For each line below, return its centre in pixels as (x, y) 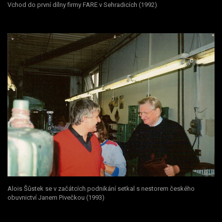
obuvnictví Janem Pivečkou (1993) (56, 197)
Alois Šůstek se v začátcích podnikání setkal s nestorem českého (101, 188)
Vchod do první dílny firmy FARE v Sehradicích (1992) (82, 5)
